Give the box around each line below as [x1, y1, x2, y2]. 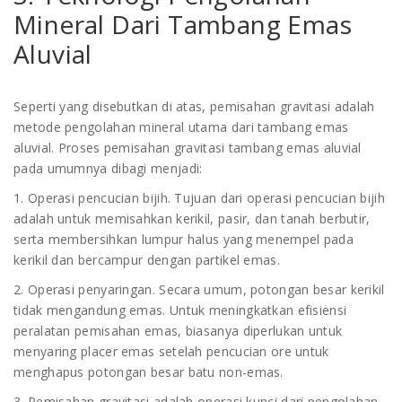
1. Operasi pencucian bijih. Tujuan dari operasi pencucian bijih [13, 189, 385, 206]
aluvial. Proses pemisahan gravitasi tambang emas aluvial [13, 139, 362, 156]
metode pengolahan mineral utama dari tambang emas [13, 118, 349, 135]
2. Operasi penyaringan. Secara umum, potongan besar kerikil [13, 281, 385, 298]
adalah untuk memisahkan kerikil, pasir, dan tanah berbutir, [13, 210, 371, 227]
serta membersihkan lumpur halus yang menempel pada [13, 231, 354, 248]
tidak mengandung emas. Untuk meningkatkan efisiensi [13, 301, 347, 319]
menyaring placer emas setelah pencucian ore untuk [13, 343, 329, 360]
